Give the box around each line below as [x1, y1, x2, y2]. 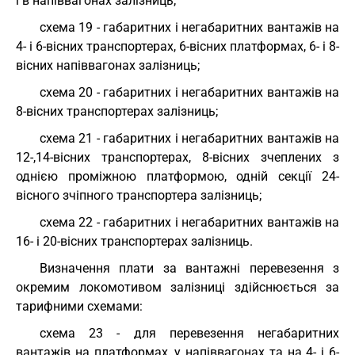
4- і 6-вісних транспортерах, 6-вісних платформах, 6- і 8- [16, 39, 339, 54]
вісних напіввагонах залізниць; [16, 58, 200, 73]
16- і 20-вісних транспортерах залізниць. [16, 234, 253, 249]
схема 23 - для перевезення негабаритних [40, 326, 339, 341]
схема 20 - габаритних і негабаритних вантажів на [40, 85, 339, 100]
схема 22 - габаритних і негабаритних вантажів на [40, 215, 339, 230]
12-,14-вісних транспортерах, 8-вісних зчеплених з [16, 150, 339, 165]
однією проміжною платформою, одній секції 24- [16, 169, 339, 184]
